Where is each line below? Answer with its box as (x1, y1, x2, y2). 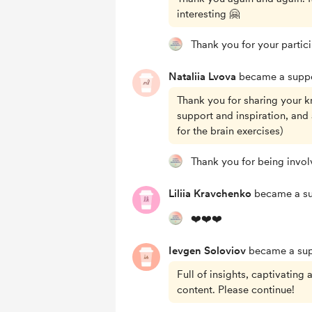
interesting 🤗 (177, 8, 240, 20)
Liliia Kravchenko (169, 187, 251, 200)
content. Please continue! (177, 283, 295, 296)
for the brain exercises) (177, 125, 283, 137)
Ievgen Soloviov (169, 244, 246, 257)
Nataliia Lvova (169, 70, 236, 83)
